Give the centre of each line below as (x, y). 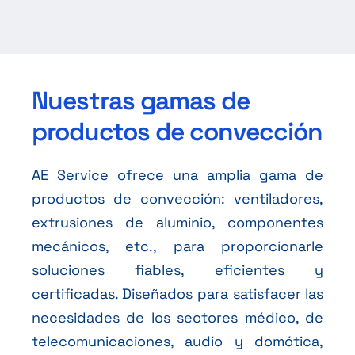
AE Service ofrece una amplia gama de (177, 174)
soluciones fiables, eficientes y (177, 269)
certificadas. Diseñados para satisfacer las (177, 293)
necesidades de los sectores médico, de (177, 317)
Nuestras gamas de (140, 100)
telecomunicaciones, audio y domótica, (177, 341)
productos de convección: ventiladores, (177, 198)
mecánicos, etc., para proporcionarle (177, 246)
